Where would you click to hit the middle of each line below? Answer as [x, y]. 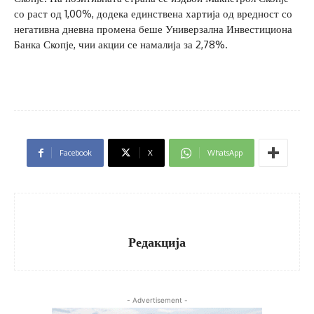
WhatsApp [225, 153]
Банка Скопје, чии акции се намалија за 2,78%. [121, 45]
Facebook [75, 153]
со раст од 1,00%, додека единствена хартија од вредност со [153, 14]
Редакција [157, 242]
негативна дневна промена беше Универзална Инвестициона [153, 29]
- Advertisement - [157, 300]
